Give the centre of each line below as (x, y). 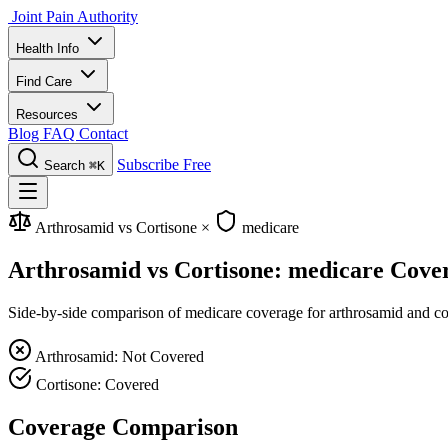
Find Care (46, 81)
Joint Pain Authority (75, 16)
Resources (49, 114)
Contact (103, 133)
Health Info (49, 48)
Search (64, 165)
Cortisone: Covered (97, 384)
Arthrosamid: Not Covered (119, 356)
